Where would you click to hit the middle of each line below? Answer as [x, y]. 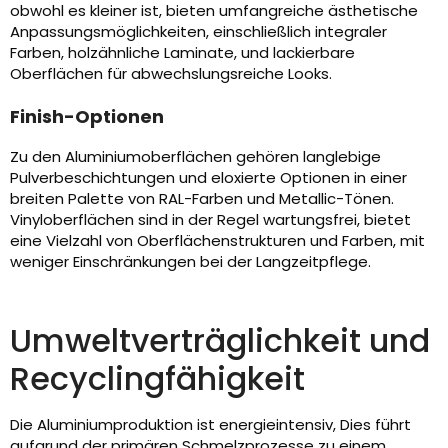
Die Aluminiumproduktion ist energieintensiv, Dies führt [210, 425]
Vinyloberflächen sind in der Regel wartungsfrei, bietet [210, 220]
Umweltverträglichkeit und [220, 341]
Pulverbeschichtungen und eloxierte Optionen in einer [208, 178]
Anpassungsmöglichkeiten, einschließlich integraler [198, 32]
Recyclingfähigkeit [157, 379]
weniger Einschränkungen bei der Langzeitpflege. [190, 262]
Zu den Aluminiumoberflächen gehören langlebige [195, 157]
